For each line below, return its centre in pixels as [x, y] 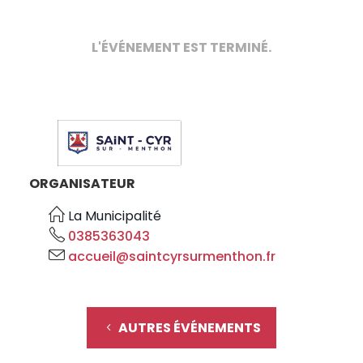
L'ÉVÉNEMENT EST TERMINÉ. [181, 47]
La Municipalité [115, 216]
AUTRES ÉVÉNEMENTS [190, 328]
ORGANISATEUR [83, 184]
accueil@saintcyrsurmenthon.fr [172, 257]
